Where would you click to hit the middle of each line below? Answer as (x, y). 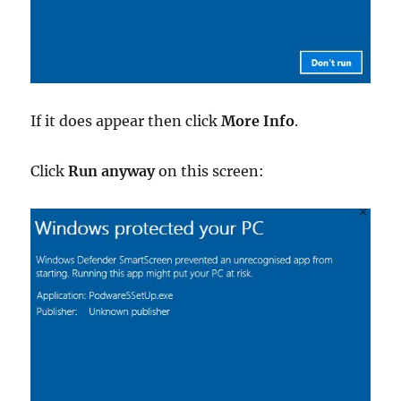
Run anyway (112, 171)
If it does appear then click (126, 120)
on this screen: (210, 171)
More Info (258, 120)
